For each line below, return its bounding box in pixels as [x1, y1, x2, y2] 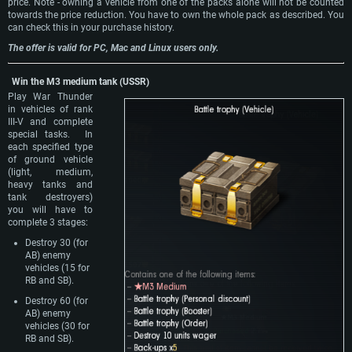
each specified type [8, 141, 93, 153]
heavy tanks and [8, 179, 93, 191]
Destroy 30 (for [25, 237, 88, 249]
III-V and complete [8, 116, 93, 128]
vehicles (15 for [25, 262, 90, 274]
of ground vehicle [8, 154, 93, 166]
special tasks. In [8, 129, 93, 141]
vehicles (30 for [25, 321, 90, 332]
